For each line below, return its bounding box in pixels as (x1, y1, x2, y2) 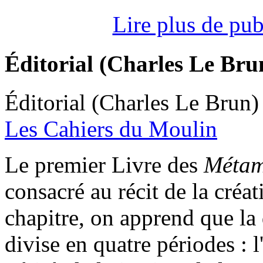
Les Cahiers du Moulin (5, 116, 217, 141)
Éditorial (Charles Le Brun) (5, 89, 259, 115)
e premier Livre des (19, 151, 204, 177)
